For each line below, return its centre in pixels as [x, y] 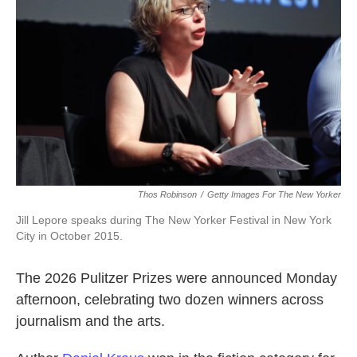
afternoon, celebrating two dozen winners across [170, 299]
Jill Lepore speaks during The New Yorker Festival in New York [174, 220]
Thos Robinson [167, 194]
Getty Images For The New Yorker [274, 194]
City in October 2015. [69, 235]
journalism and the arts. [90, 321]
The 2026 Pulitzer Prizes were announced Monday [177, 278]
